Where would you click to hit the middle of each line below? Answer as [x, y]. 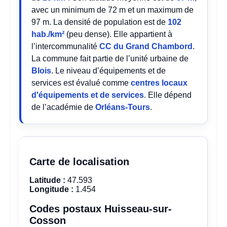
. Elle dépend [168, 95]
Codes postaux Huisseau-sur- [101, 209]
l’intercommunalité [66, 46]
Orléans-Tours [123, 107]
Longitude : [52, 189]
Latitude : [48, 180]
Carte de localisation [80, 162]
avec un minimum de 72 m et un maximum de [113, 10]
